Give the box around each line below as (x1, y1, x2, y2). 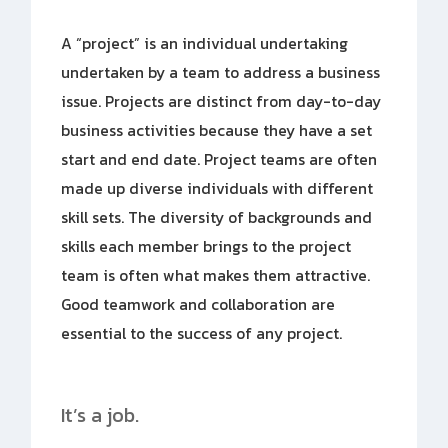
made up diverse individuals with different (61, 176, 374, 200)
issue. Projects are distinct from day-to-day (61, 89, 382, 113)
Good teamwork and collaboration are (61, 292, 336, 316)
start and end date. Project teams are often (61, 147, 378, 171)
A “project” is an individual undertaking (61, 31, 349, 55)
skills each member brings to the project (61, 234, 352, 258)
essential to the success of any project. (61, 321, 343, 345)
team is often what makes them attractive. (61, 263, 371, 287)
